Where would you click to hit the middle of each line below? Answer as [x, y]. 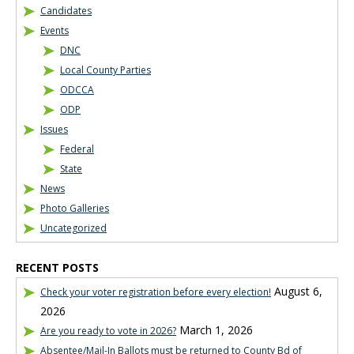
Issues [54, 129]
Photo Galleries [75, 208]
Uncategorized [73, 228]
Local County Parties [105, 70]
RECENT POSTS [57, 267]
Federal [77, 149]
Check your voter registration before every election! [156, 292]
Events [55, 30]
